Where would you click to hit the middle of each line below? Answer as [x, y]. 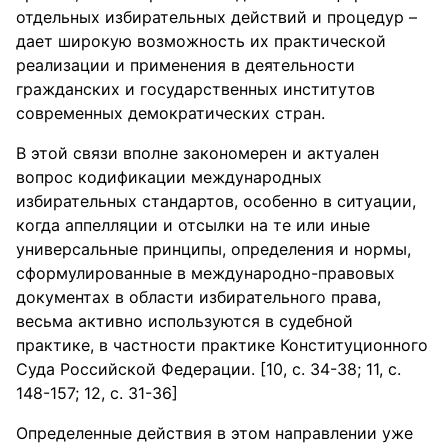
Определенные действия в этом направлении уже [214, 433]
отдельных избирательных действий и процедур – [216, 17]
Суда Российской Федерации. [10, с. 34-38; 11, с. [208, 369]
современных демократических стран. [170, 113]
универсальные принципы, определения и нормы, [213, 249]
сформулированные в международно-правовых [205, 273]
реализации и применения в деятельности [185, 65]
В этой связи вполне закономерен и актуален [197, 153]
